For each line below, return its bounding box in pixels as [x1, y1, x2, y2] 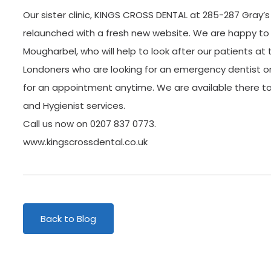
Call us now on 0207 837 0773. [23, 117, 157, 130]
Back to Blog [41, 212, 97, 225]
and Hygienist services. [23, 99, 126, 112]
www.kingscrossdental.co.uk [23, 135, 148, 148]
